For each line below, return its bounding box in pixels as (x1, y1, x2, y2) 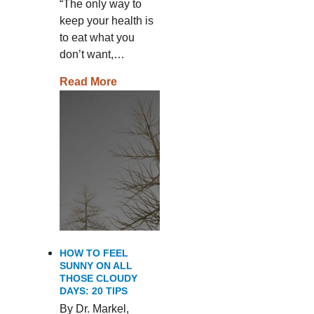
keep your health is (59, 15, 153, 27)
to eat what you (59, 32, 135, 43)
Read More (59, 76, 117, 88)
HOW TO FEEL (59, 247, 128, 259)
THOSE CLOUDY (59, 273, 137, 284)
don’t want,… (59, 48, 125, 60)
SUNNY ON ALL (59, 260, 132, 271)
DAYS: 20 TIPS (59, 285, 128, 296)
